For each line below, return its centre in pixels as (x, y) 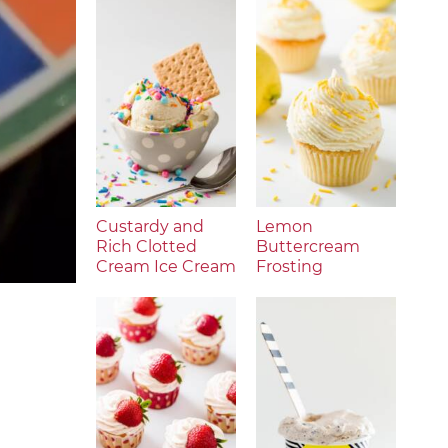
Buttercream (308, 246)
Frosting (289, 266)
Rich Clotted (146, 246)
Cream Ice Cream (166, 266)
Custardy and (150, 226)
